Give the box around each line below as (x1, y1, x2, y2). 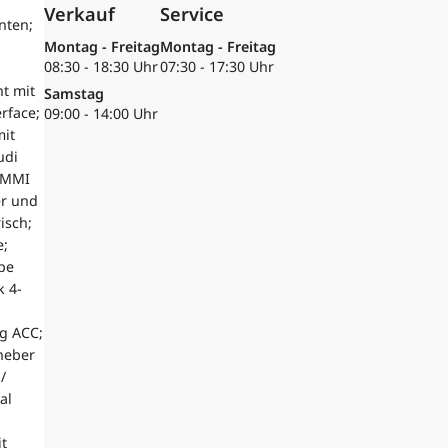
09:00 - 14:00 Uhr (44, 104, 159, 124)
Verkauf (44, 2, 116, 27)
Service (160, 2, 225, 27)
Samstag (44, 84, 105, 104)
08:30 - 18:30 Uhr (44, 57, 159, 77)
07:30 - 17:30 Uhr (160, 57, 275, 77)
